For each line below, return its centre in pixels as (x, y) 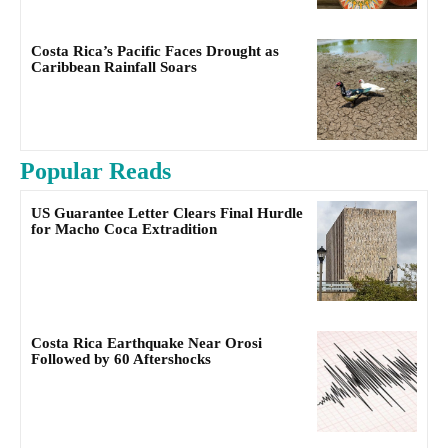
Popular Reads (95, 170)
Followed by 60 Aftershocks (121, 359)
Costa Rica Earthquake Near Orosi (146, 343)
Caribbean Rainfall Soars (114, 67)
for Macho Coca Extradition (124, 228)
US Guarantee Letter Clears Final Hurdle (167, 212)
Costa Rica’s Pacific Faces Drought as (155, 51)
